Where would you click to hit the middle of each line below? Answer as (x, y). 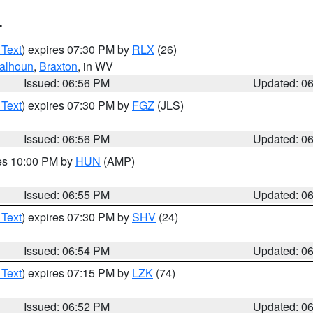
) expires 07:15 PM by (77, 273)
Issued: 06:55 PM (67, 195)
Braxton (58, 66)
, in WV (95, 66)
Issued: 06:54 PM (67, 250)
